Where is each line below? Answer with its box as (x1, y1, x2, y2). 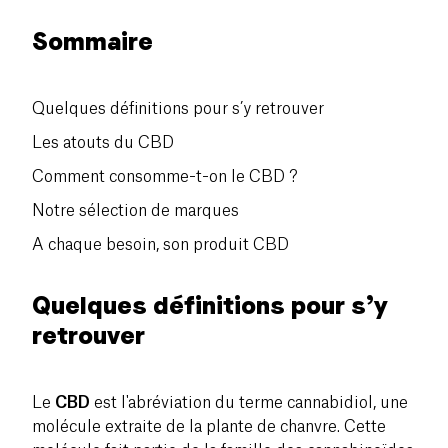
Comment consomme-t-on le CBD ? (32, 168, 298, 185)
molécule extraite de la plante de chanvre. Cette (32, 418, 386, 435)
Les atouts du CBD (32, 134, 174, 151)
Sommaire (32, 26, 153, 56)
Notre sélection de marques (32, 202, 239, 219)
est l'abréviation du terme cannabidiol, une (90, 394, 408, 411)
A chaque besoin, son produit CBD (32, 236, 289, 253)
